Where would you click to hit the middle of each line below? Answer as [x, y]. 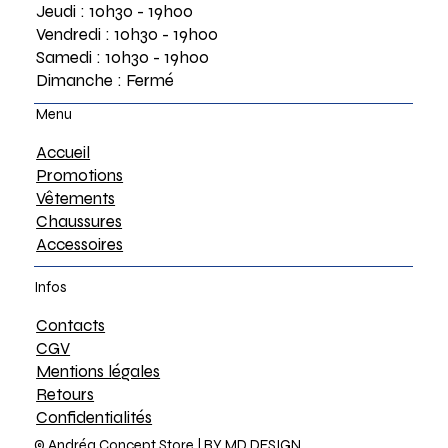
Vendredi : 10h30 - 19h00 [126, 34]
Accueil [63, 152]
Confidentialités [94, 418]
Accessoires [80, 244]
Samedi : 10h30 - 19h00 [122, 57]
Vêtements [76, 198]
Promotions [80, 175]
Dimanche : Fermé [104, 80]
